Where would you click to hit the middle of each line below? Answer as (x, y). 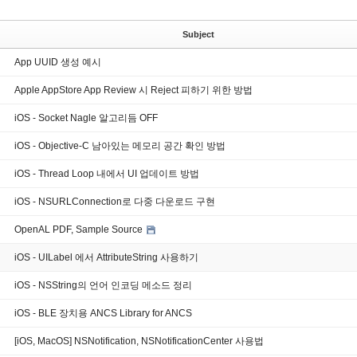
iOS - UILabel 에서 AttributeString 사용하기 (106, 257)
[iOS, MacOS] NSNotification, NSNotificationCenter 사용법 (139, 341)
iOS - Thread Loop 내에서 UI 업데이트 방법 (107, 173)
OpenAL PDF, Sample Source (80, 229)
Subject (198, 34)
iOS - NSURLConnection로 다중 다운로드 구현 (115, 201)
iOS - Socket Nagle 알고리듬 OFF (86, 118)
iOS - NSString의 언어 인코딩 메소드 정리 (103, 285)
